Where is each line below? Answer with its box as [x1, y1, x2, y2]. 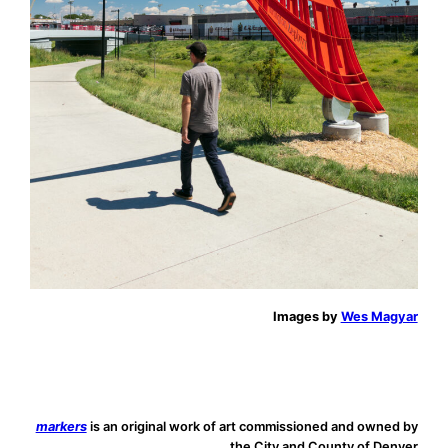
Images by [272, 309, 341, 325]
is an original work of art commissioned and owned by [86, 418, 418, 434]
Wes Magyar [340, 309, 418, 325]
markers [35, 418, 87, 434]
